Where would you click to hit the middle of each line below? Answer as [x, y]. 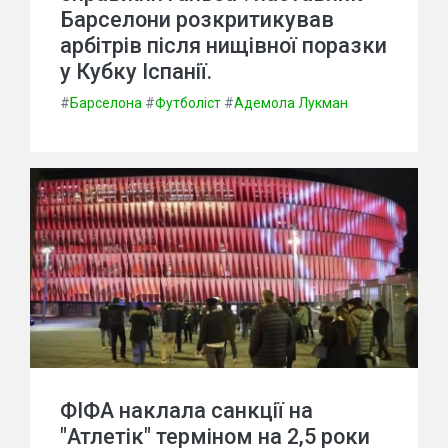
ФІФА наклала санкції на [186, 410]
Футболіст [188, 103]
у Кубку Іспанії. [136, 71]
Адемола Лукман [291, 103]
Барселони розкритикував [197, 19]
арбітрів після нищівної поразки [223, 45]
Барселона [106, 103]
